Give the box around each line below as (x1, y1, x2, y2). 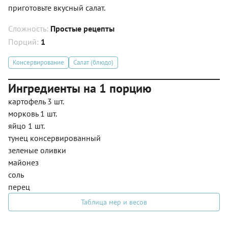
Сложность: (8, 23, 50, 34)
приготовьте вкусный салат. (8, 2, 105, 13)
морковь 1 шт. (8, 108, 57, 119)
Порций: (8, 36, 41, 47)
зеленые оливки (8, 145, 66, 155)
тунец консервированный (8, 132, 101, 143)
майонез (8, 157, 39, 167)
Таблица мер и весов (81, 197, 147, 207)
